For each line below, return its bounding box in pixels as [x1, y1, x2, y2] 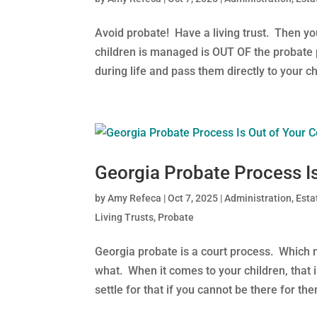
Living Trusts [95, 212, 154, 223]
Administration [224, 192, 292, 204]
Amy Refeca [108, 192, 162, 204]
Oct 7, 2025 [168, 192, 219, 204]
